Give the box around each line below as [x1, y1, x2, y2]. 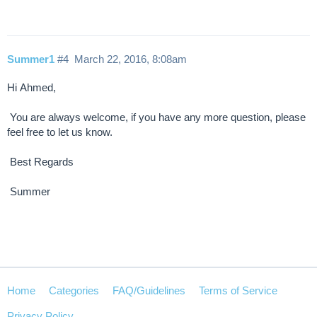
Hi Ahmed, [7, 81, 59, 93]
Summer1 [7, 53, 54, 66]
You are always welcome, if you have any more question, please [7, 110, 309, 123]
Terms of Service [199, 284, 277, 297]
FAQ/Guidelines [113, 284, 185, 297]
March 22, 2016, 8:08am [74, 53, 187, 66]
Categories [49, 284, 99, 297]
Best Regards [7, 155, 76, 168]
